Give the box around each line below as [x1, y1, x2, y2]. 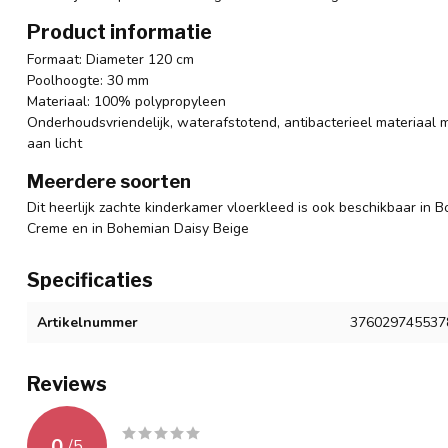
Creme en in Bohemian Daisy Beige [27, 219, 249, 239]
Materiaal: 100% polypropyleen [27, 92, 226, 112]
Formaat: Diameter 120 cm [27, 50, 194, 70]
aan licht [27, 134, 82, 154]
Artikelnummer [37, 313, 138, 333]
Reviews [27, 372, 107, 397]
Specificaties [27, 268, 153, 293]
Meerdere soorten [27, 170, 191, 193]
